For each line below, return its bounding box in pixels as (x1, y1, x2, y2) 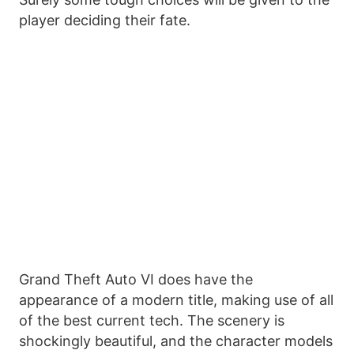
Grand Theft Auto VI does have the (19, 271, 253, 288)
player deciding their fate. (19, 12, 190, 29)
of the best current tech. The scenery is (19, 312, 284, 330)
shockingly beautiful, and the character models (19, 333, 333, 350)
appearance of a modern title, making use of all (19, 292, 333, 309)
